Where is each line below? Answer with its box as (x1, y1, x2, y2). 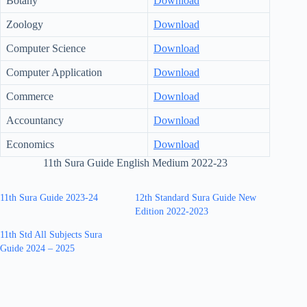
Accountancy (6, 114, 64, 127)
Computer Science (6, 42, 86, 55)
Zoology (6, 19, 43, 31)
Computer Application (6, 66, 102, 79)
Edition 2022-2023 (135, 206, 209, 217)
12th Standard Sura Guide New (135, 193, 257, 204)
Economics (6, 138, 54, 151)
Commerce (6, 90, 53, 103)
